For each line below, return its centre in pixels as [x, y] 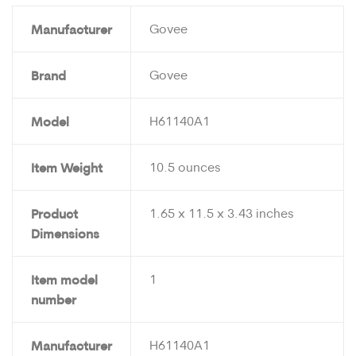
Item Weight [66, 167]
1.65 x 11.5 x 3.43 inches [221, 213]
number [53, 299]
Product [54, 213]
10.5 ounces [185, 166]
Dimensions [65, 233]
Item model [64, 279]
